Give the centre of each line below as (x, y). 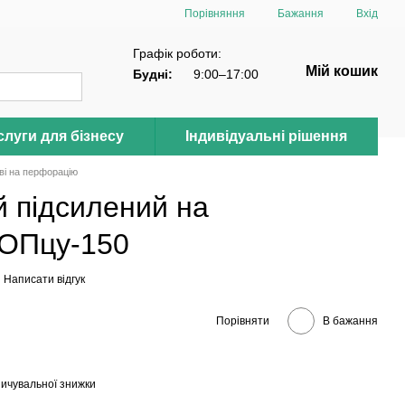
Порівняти (243, 320)
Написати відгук (44, 279)
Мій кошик (342, 71)
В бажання (350, 320)
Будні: (153, 74)
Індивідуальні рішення (266, 136)
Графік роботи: (177, 53)
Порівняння (215, 13)
